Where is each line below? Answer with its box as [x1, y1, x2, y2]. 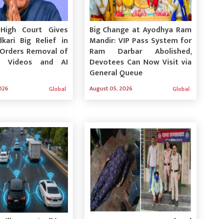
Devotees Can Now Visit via [89, 55, 192, 69]
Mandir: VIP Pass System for [89, 34, 192, 47]
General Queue [89, 66, 143, 80]
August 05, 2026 [89, 83, 132, 93]
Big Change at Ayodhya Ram [89, 23, 192, 37]
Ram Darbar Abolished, [89, 44, 192, 58]
